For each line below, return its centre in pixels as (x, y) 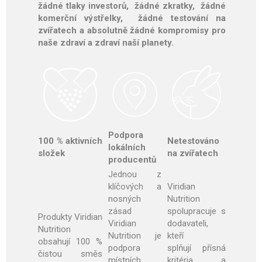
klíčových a (135, 187)
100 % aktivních (70, 141)
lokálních (127, 148)
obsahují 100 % (70, 242)
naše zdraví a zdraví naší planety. (106, 43)
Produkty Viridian (70, 217)
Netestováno (193, 141)
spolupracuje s (196, 211)
